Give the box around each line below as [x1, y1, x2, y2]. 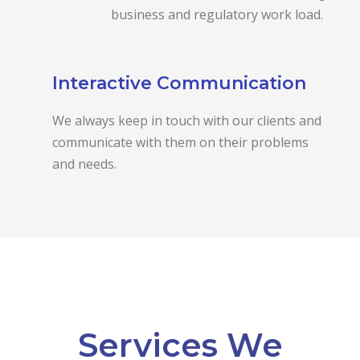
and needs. [52, 154, 117, 173]
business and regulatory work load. [111, 5, 323, 23]
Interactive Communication [52, 72, 306, 94]
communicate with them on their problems [52, 133, 309, 151]
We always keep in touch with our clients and [52, 111, 321, 129]
